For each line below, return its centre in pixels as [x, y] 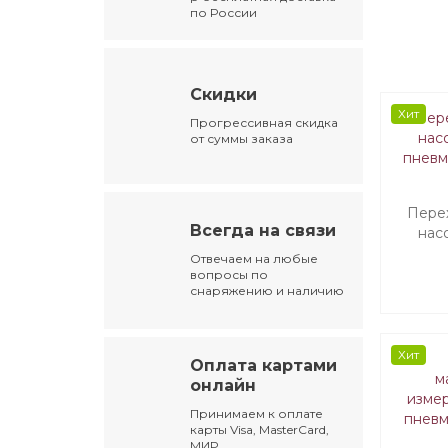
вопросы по [229, 275]
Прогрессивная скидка [264, 123]
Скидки [224, 95]
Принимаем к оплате [257, 413]
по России [224, 13]
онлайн [223, 385]
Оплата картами [264, 365]
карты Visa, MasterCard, [260, 429]
